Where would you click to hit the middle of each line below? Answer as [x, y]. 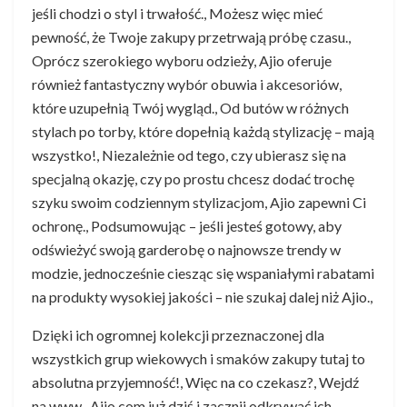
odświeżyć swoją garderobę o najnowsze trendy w [186, 249]
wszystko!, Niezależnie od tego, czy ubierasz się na [189, 154]
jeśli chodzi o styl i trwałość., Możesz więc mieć [177, 13]
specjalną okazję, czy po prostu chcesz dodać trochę [193, 178]
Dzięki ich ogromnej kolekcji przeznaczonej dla [178, 334]
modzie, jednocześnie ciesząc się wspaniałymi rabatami [203, 273]
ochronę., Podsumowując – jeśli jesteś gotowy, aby [187, 225]
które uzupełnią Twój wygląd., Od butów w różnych [190, 107]
